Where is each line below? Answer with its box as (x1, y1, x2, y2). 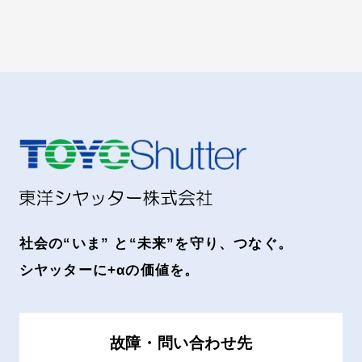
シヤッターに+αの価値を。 (19, 262, 200, 278)
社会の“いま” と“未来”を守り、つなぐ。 (19, 235, 293, 251)
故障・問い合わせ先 (109, 335, 253, 352)
